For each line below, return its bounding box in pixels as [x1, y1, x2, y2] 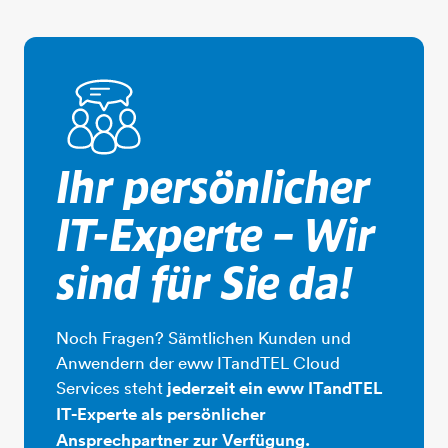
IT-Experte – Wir [56, 212, 375, 261]
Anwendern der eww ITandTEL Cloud [56, 351, 340, 373]
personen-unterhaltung [151, 69, 317, 90]
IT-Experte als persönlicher [56, 402, 266, 425]
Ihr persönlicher [56, 164, 370, 213]
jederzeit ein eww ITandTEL [167, 376, 383, 399]
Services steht [56, 376, 167, 398]
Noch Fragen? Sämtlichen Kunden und [56, 326, 351, 348]
